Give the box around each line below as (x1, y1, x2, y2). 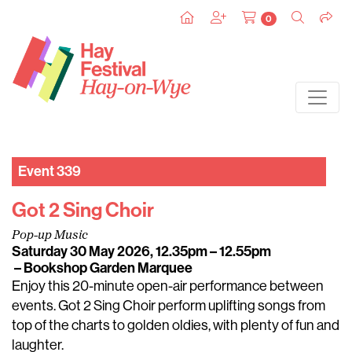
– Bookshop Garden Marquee (12, 259, 192, 277)
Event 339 (18, 163, 81, 180)
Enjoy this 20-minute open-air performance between (12, 278, 324, 294)
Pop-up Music (12, 229, 88, 242)
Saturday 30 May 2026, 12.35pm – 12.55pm (12, 243, 271, 260)
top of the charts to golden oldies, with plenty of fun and (12, 317, 339, 333)
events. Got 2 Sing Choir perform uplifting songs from (12, 298, 325, 313)
